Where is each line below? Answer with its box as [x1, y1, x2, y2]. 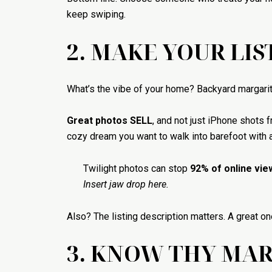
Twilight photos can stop [83, 162, 190, 174]
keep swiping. [67, 8, 126, 21]
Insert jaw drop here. [83, 178, 169, 190]
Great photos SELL [67, 115, 152, 127]
